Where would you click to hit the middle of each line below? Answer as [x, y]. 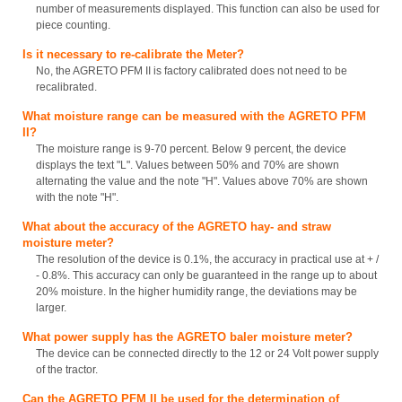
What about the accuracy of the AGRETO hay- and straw [177, 227]
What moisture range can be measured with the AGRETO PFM [194, 117]
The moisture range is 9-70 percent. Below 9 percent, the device [191, 149]
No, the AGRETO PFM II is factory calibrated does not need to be [192, 71]
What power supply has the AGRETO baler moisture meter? [188, 337]
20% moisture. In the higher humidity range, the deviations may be [197, 292]
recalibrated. [66, 87]
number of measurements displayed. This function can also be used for [208, 9]
